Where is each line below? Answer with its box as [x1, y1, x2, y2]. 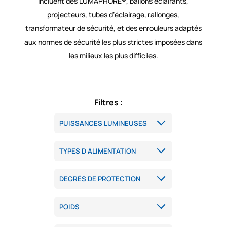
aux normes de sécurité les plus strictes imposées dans [24, 36, 203, 47]
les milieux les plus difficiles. [68, 50, 158, 60]
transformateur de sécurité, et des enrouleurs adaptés [25, 23, 202, 33]
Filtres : [94, 97, 123, 108]
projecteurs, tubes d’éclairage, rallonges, [47, 9, 180, 19]
